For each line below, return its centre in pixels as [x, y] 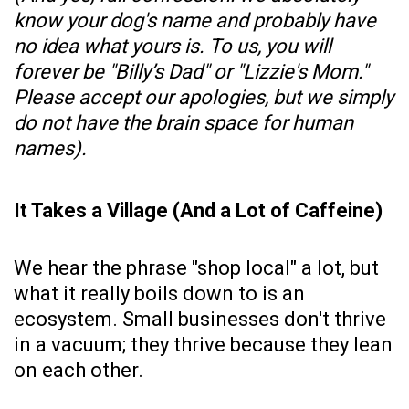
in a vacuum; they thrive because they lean [203, 345]
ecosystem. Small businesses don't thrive [200, 320]
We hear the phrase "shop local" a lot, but [196, 268]
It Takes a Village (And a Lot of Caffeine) [198, 211]
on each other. [79, 371]
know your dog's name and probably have [195, 21]
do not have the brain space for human [184, 123]
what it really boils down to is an [159, 294]
